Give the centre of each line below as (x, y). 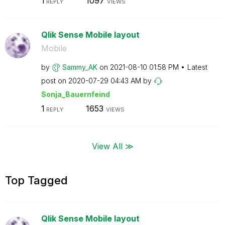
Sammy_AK (80, 67)
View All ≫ (113, 146)
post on (54, 80)
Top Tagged (36, 180)
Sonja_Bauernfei (71, 94)
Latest (197, 67)
